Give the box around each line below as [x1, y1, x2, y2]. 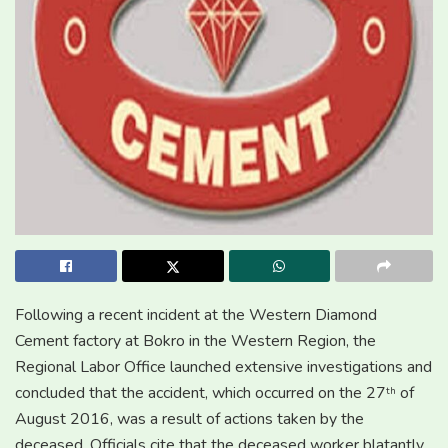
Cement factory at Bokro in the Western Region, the [15, 329, 376, 352]
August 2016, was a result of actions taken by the [15, 407, 364, 430]
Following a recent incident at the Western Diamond [15, 303, 377, 326]
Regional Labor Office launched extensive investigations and [15, 355, 432, 378]
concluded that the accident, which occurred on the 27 [15, 381, 386, 404]
